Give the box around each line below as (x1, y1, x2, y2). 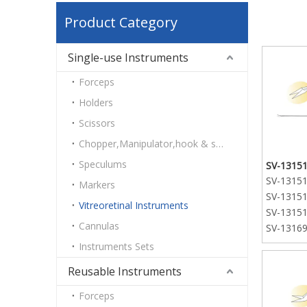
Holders (79, 95, 113, 109)
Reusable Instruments (68, 263, 182, 279)
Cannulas (79, 219, 119, 232)
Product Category (64, 12, 177, 32)
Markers (79, 177, 115, 191)
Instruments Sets (79, 239, 154, 253)
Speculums (79, 157, 127, 171)
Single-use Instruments (68, 49, 188, 65)
